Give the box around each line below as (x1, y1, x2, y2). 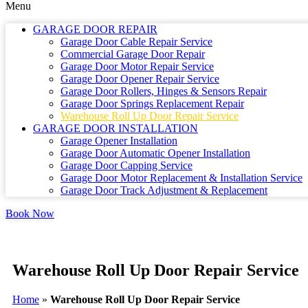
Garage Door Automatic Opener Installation (60, 147, 250, 159)
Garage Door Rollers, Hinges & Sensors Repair (60, 85, 267, 97)
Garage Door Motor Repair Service (60, 60, 214, 72)
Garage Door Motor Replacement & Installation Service (60, 172, 302, 184)
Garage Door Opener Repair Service (60, 73, 219, 85)
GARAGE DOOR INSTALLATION (33, 122, 198, 134)
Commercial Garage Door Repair (60, 48, 205, 60)
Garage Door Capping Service (60, 159, 192, 171)
